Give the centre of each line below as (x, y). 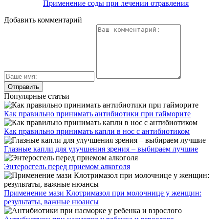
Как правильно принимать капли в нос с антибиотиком (97, 131)
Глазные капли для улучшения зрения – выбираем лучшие (101, 149)
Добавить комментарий (43, 20)
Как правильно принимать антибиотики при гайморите (97, 113)
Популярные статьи (37, 96)
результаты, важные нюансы (51, 201)
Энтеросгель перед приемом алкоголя (67, 166)
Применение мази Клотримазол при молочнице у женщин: (103, 193)
